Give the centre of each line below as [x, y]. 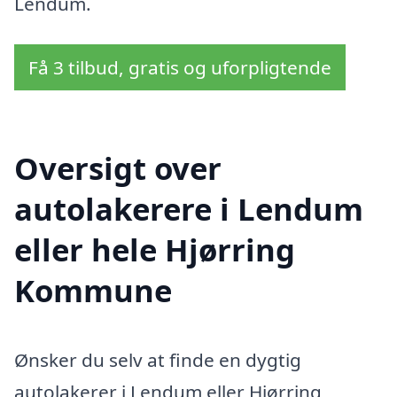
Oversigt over [118, 167]
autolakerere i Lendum [189, 208]
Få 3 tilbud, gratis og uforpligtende [180, 68]
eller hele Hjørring [155, 249]
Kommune [93, 290]
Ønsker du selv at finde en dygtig [158, 359]
